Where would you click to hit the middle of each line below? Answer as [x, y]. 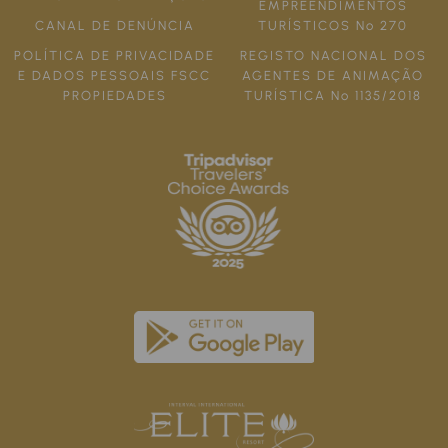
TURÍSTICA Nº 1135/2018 [333, 96]
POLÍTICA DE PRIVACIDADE [115, 56]
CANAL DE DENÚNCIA [114, 26]
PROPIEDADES [114, 96]
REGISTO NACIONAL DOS [333, 56]
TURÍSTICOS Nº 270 [333, 26]
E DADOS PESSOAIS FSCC [115, 76]
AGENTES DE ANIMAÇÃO [333, 76]
